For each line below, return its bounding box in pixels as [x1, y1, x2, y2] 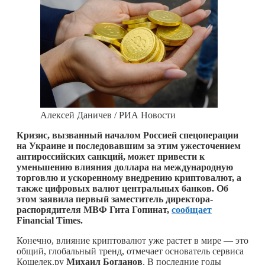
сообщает [172, 204, 212, 215]
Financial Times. [17, 215, 85, 225]
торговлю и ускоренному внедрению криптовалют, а [17, 172, 241, 183]
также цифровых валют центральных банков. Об [17, 183, 228, 193]
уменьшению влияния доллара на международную [17, 161, 233, 172]
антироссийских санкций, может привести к [17, 151, 205, 161]
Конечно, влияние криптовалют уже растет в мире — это [17, 235, 248, 245]
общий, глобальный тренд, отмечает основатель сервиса [17, 245, 244, 256]
